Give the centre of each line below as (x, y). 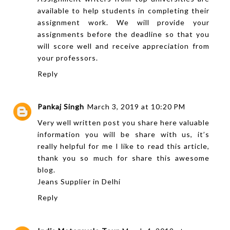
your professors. (68, 57)
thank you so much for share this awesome (124, 158)
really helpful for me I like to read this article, (124, 146)
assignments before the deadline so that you (124, 34)
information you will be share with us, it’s (124, 135)
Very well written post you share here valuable (124, 123)
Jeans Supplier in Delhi (79, 182)
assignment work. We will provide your (124, 22)
